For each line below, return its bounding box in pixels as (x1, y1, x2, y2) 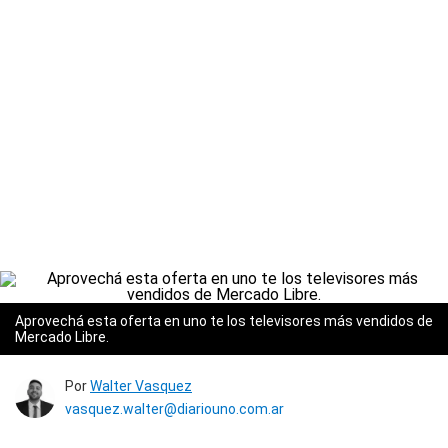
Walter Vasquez (90, 378, 192, 394)
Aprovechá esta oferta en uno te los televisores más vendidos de (15, 313, 433, 329)
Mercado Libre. (15, 329, 109, 345)
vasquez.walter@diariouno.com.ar (65, 401, 284, 417)
